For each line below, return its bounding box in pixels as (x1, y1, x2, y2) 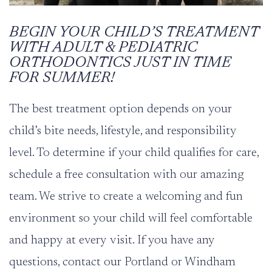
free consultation (64, 168, 150, 181)
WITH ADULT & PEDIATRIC (9, 40, 197, 56)
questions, (9, 256, 63, 268)
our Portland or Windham (101, 256, 236, 268)
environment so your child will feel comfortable (9, 212, 253, 225)
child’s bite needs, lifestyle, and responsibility (9, 124, 237, 137)
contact (63, 256, 101, 268)
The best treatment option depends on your (9, 103, 232, 115)
